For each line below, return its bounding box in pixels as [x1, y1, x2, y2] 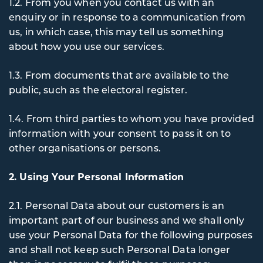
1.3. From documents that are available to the [9, 69, 230, 81]
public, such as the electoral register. [9, 83, 188, 96]
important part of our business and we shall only [9, 214, 244, 226]
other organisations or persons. [9, 141, 161, 154]
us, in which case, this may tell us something [9, 25, 224, 38]
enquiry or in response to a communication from [9, 11, 246, 23]
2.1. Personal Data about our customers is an [9, 199, 225, 211]
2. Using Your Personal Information [9, 170, 184, 183]
